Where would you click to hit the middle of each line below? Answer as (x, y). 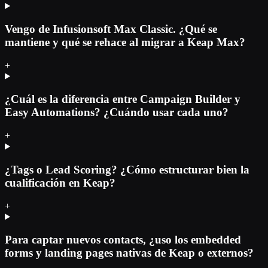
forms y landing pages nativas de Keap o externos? (129, 253)
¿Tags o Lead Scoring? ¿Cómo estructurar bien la (127, 169)
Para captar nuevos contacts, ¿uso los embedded (123, 240)
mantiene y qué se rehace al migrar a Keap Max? (125, 42)
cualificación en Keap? (60, 182)
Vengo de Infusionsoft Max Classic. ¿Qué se (111, 29)
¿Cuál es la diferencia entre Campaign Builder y (123, 99)
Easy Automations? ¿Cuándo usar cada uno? (117, 112)
